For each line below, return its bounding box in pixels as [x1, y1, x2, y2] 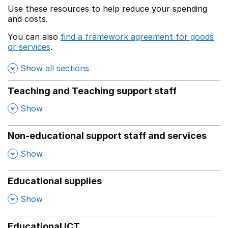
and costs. [8, 14, 48, 24]
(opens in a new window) [53, 42, 153, 52]
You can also [8, 32, 61, 42]
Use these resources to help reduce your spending [8, 4, 207, 14]
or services [8, 42, 50, 52]
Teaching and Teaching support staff [8, 85, 177, 96]
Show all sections [20, 63, 89, 73]
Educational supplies [8, 175, 102, 186]
